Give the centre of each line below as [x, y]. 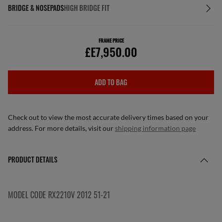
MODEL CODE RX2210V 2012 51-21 [59, 195]
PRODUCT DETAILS [33, 159]
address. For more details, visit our [61, 128]
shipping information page [155, 128]
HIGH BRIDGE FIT [87, 8]
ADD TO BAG [111, 82]
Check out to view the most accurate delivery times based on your [108, 117]
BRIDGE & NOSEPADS [36, 8]
